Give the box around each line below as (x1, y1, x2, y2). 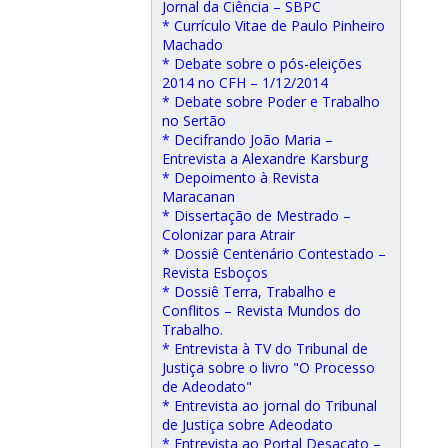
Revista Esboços (162, 263, 268, 282)
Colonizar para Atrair (162, 225, 295, 244)
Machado (162, 35, 223, 54)
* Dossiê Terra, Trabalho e (162, 282, 336, 301)
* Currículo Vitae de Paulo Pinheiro (162, 16, 385, 35)
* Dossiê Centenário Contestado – (162, 244, 386, 263)
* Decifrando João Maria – (162, 130, 333, 149)
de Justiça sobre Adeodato (162, 415, 333, 434)
